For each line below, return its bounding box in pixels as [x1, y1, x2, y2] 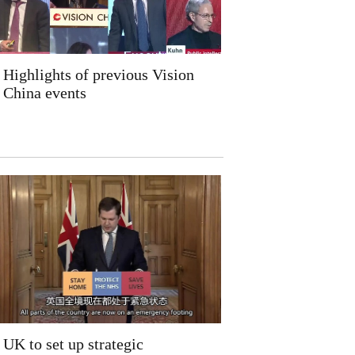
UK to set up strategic [2, 335, 143, 353]
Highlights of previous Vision [2, 66, 194, 83]
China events [2, 84, 86, 101]
